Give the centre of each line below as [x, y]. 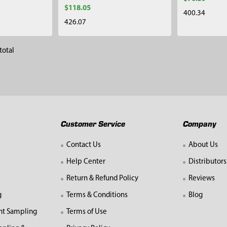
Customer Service [93, 123]
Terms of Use [87, 212]
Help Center [86, 162]
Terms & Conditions [97, 196]
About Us [203, 145]
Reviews [202, 179]
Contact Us [84, 145]
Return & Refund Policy [103, 179]
